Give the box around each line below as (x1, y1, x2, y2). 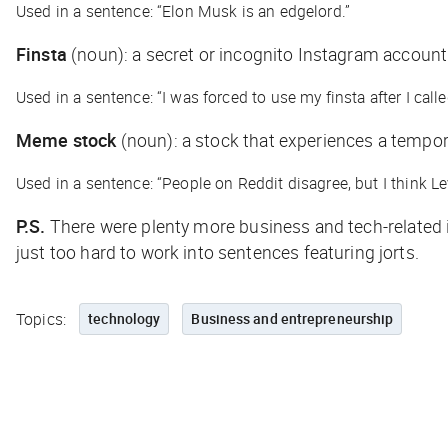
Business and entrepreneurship (191, 308, 394, 328)
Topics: (16, 307, 67, 330)
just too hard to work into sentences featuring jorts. (16, 239, 419, 264)
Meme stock (16, 127, 117, 152)
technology (88, 308, 161, 328)
